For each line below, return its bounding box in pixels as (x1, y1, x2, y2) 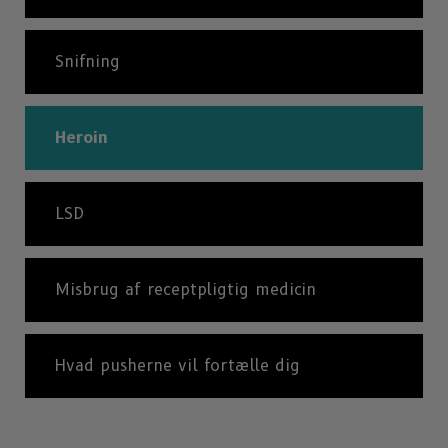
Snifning (55, 51, 120, 71)
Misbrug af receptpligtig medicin (55, 279, 316, 299)
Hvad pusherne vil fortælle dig (55, 355, 300, 375)
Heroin (55, 127, 108, 147)
